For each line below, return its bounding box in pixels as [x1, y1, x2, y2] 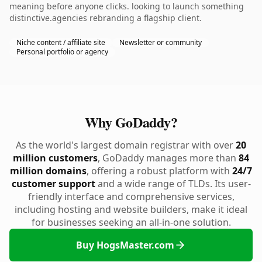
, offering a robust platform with [87, 164, 232, 177]
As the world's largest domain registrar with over [16, 139, 236, 151]
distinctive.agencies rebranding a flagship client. [9, 12, 202, 23]
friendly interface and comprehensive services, [27, 190, 235, 203]
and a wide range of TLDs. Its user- [95, 177, 251, 190]
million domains [10, 164, 87, 177]
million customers [13, 151, 98, 164]
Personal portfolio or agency [16, 47, 108, 57]
